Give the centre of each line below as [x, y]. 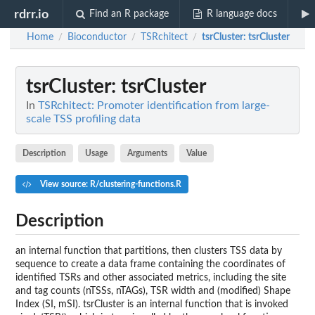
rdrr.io [32, 14]
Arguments [147, 153]
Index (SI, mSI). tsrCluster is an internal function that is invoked [152, 304]
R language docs [242, 14]
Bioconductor [97, 38]
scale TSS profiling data [83, 119]
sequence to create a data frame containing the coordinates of [150, 264]
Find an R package [129, 14]
